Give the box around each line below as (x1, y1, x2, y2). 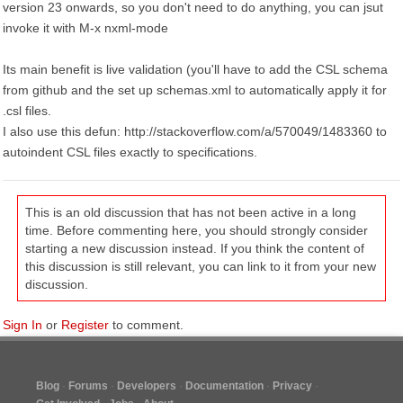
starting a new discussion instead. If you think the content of (25, 241, 364, 255)
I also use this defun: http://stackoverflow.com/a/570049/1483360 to (3, 124, 387, 139)
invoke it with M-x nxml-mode (3, 21, 168, 35)
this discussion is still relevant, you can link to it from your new (25, 259, 376, 273)
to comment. (109, 318, 184, 332)
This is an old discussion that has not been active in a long (25, 205, 356, 219)
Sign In (3, 318, 42, 332)
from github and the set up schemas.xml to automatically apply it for (3, 83, 387, 97)
